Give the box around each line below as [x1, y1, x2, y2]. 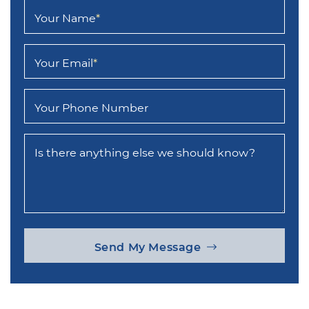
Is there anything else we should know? [34, 145, 255, 160]
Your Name [34, 10, 96, 26]
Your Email [34, 55, 93, 70]
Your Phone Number [34, 100, 148, 115]
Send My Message [94, 239, 201, 255]
